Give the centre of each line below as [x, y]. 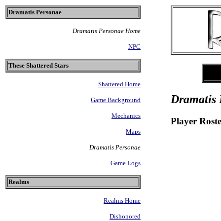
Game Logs [126, 163]
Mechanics [126, 116]
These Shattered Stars [38, 65]
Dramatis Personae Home [107, 31]
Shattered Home [119, 84]
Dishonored [125, 216]
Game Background [116, 100]
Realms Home [122, 201]
